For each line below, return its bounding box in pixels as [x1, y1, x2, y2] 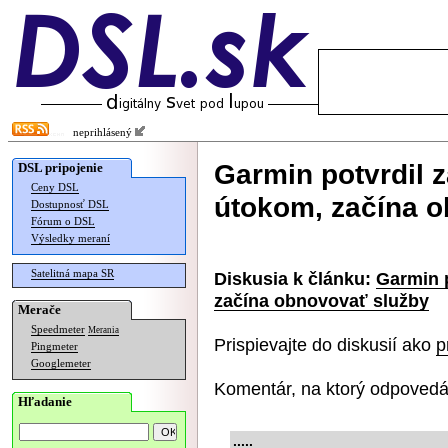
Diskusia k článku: [214, 268, 371, 289]
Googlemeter [31, 358, 91, 369]
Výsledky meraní [31, 233, 110, 244]
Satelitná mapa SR [31, 268, 114, 279]
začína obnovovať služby [214, 290, 429, 311]
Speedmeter [31, 324, 85, 335]
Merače [18, 302, 61, 317]
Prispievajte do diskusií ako [214, 334, 436, 355]
